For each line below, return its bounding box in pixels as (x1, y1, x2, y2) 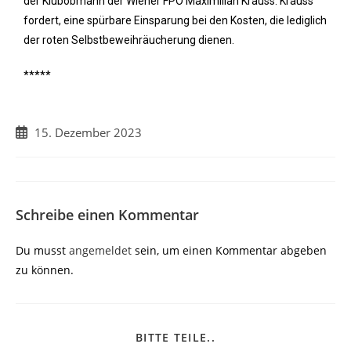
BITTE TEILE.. (136, 330, 215, 345)
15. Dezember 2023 (34, 125, 142, 140)
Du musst (16, 243, 69, 258)
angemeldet (69, 243, 132, 258)
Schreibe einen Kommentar (16, 205, 199, 224)
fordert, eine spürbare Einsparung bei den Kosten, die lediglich (24, 14, 327, 27)
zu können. (16, 262, 74, 277)
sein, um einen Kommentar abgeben (132, 243, 327, 258)
